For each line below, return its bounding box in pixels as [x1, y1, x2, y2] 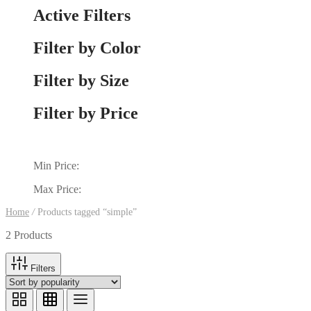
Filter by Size [33, 71, 129, 90]
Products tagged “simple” [35, 207, 137, 218]
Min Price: [33, 160, 79, 172]
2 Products [6, 229, 52, 242]
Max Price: [33, 183, 81, 196]
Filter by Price [33, 103, 138, 122]
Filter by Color [33, 38, 141, 57]
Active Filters [33, 6, 131, 24]
